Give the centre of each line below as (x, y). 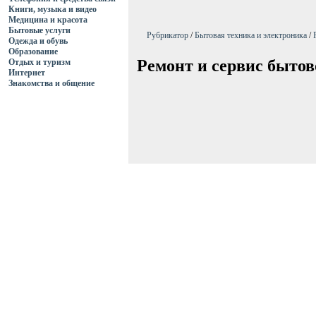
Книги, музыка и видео (53, 9)
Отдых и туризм (39, 62)
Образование (33, 51)
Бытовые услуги (39, 30)
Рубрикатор (168, 35)
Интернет (27, 73)
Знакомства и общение (51, 83)
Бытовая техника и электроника (251, 35)
